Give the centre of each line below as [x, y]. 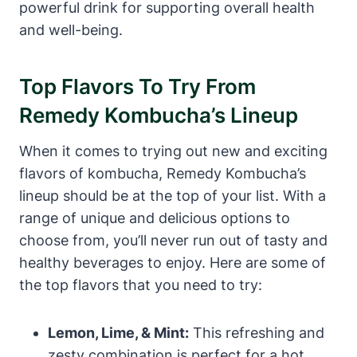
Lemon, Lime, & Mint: [118, 332]
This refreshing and [257, 332]
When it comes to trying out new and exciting [173, 151]
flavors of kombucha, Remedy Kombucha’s [163, 173]
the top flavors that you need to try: [141, 284]
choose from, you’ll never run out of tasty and [173, 240]
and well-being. [71, 29]
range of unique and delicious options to [155, 218]
